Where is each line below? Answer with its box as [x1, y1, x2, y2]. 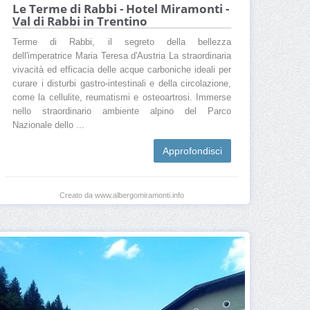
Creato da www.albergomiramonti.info [60, 191, 184, 200]
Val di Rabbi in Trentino [12, 13, 147, 30]
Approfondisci [163, 145, 222, 157]
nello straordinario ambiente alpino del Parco [12, 107, 231, 117]
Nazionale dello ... [12, 120, 84, 131]
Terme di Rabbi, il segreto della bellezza [12, 37, 231, 48]
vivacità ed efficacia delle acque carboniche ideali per [12, 65, 231, 75]
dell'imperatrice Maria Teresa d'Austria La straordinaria [12, 51, 231, 62]
